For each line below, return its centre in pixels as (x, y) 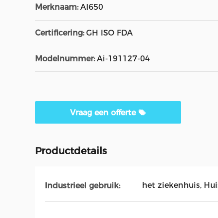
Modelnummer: (65, 59)
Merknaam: (57, 7)
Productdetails (71, 151)
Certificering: (60, 33)
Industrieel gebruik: (82, 185)
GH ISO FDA (109, 33)
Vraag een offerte (104, 113)
